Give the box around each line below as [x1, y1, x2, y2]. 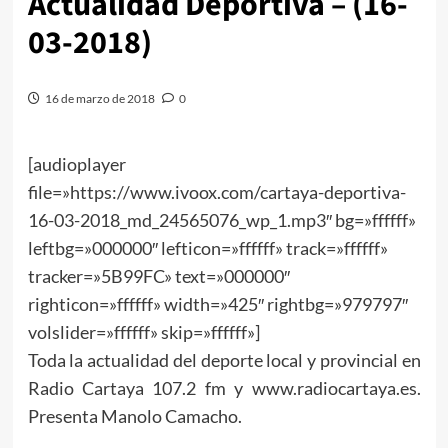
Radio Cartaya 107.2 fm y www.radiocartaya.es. [27, 376, 421, 399]
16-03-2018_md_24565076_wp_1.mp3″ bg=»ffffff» [27, 208, 416, 231]
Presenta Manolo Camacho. [27, 404, 242, 427]
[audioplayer [27, 152, 126, 175]
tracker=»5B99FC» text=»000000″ [27, 264, 290, 287]
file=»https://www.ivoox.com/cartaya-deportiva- [27, 180, 406, 203]
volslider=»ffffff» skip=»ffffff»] [27, 320, 260, 343]
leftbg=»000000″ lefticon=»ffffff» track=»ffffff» [27, 236, 388, 259]
